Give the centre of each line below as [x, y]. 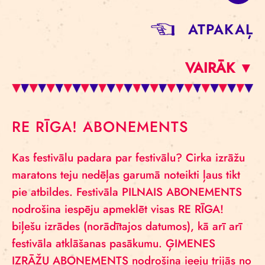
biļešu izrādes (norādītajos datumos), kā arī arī [127, 226]
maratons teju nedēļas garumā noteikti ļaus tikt [126, 175]
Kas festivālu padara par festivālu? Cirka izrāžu [128, 158]
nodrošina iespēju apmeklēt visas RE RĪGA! [118, 209]
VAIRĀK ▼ [219, 68]
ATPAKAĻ [220, 29]
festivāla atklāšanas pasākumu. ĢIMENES [114, 243]
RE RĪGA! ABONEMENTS [100, 127]
